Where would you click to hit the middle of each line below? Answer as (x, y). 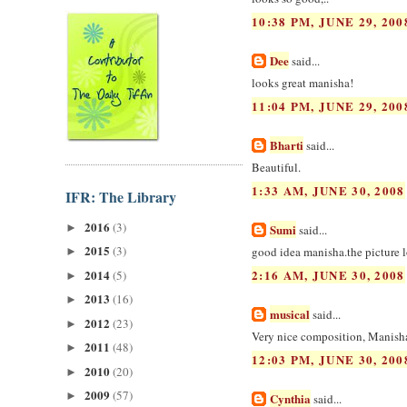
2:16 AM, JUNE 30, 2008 (328, 274)
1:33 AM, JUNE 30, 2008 (328, 190)
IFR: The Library (121, 196)
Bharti (287, 144)
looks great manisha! (303, 83)
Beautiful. (276, 168)
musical (290, 313)
